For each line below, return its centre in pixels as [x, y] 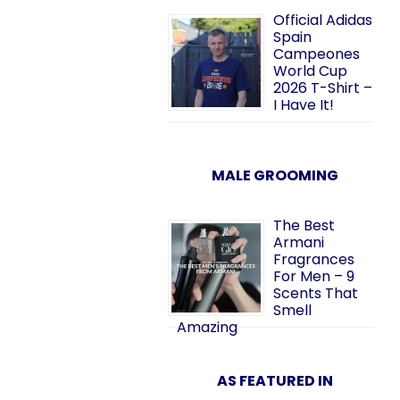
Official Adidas [323, 20]
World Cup [310, 71]
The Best [304, 225]
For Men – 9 [314, 276]
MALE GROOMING [275, 175]
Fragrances [314, 259]
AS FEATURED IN [275, 381]
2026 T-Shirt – [323, 88]
